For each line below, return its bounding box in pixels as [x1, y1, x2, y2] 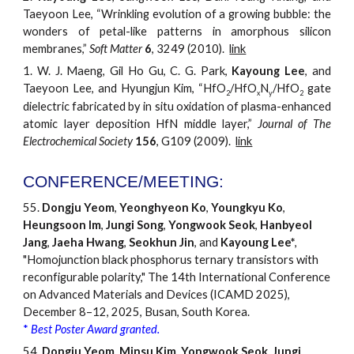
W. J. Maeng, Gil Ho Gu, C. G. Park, [37, 63, 232, 77]
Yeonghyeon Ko [119, 200, 207, 214]
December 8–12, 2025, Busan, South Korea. [23, 304, 250, 318]
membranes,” [23, 41, 90, 55]
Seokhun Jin [129, 235, 195, 249]
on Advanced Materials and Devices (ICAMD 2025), [23, 287, 291, 301]
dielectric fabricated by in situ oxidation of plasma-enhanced [23, 99, 331, 113]
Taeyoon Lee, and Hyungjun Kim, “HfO [23, 81, 226, 95]
